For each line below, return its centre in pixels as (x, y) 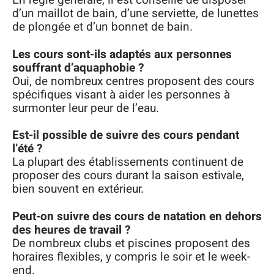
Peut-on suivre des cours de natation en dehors (137, 216)
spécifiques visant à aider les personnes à (121, 94)
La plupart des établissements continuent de (128, 162)
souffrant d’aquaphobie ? (78, 68)
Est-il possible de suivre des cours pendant (126, 135)
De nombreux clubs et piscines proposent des (131, 243)
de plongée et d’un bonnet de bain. (102, 27)
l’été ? (27, 149)
